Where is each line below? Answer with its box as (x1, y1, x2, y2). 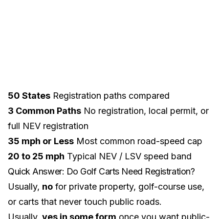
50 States (8, 90, 50, 101)
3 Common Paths (8, 106, 81, 116)
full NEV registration (8, 121, 88, 131)
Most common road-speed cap (74, 136, 202, 146)
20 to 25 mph (8, 151, 65, 161)
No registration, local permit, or (81, 106, 209, 116)
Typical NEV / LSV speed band (65, 151, 192, 161)
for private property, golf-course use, (53, 181, 204, 192)
